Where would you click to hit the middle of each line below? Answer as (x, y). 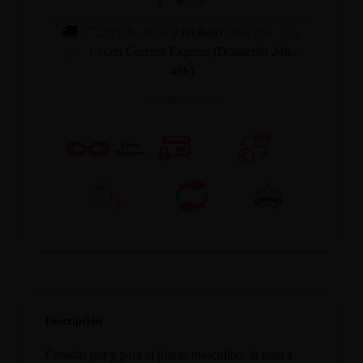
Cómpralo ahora (127, 32)
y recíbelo (197, 32)
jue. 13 (83, 52)
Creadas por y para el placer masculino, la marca (169, 354)
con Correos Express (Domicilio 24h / (201, 52)
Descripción (74, 320)
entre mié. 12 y (263, 32)
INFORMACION (181, 100)
